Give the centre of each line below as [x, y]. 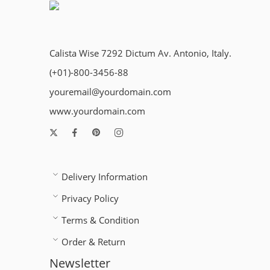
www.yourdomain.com [97, 111]
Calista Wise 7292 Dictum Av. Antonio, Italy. [140, 53]
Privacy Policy [90, 198]
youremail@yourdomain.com [110, 92]
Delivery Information [105, 177]
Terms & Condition [100, 220]
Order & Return [93, 242]
